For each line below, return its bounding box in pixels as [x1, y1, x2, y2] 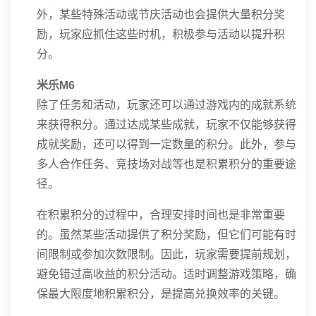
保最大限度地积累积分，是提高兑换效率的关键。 [37, 288, 285, 300]
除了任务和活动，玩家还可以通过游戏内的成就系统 [37, 99, 296, 111]
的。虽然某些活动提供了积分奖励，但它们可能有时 [37, 229, 296, 241]
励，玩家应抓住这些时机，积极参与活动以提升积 [37, 28, 285, 40]
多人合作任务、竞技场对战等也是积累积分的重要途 [37, 158, 296, 170]
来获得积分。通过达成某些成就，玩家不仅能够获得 [37, 119, 296, 130]
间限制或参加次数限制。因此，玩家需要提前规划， [37, 248, 296, 260]
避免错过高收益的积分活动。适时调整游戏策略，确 [37, 268, 296, 280]
